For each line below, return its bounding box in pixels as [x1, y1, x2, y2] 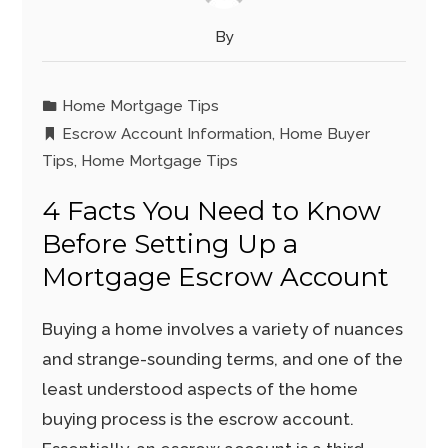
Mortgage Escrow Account [42, 261, 390, 293]
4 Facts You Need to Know [42, 195, 382, 227]
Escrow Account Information [62, 125, 273, 143]
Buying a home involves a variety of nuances [42, 319, 404, 339]
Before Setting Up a [42, 228, 299, 260]
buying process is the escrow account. [42, 409, 355, 429]
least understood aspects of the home [42, 379, 359, 399]
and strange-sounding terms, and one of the [42, 349, 404, 369]
